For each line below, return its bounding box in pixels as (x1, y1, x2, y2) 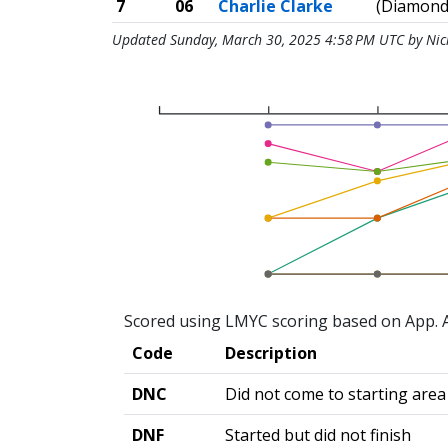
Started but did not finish (225, 424, 411, 446)
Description (225, 342, 317, 364)
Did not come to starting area (225, 383, 446, 405)
